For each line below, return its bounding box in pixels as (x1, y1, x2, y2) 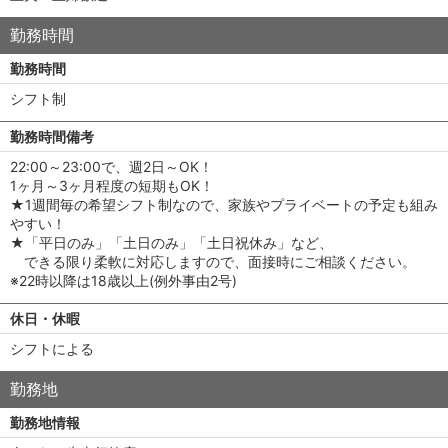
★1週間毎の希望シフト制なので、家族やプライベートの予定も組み (10, 196, 438, 213)
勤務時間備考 (10, 128, 94, 145)
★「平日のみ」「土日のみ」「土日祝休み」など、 (10, 234, 333, 251)
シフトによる (10, 340, 94, 357)
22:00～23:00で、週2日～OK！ (10, 158, 213, 175)
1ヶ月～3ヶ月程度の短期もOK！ (10, 177, 214, 194)
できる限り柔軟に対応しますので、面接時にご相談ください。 (10, 253, 416, 270)
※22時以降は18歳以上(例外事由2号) (10, 272, 237, 289)
